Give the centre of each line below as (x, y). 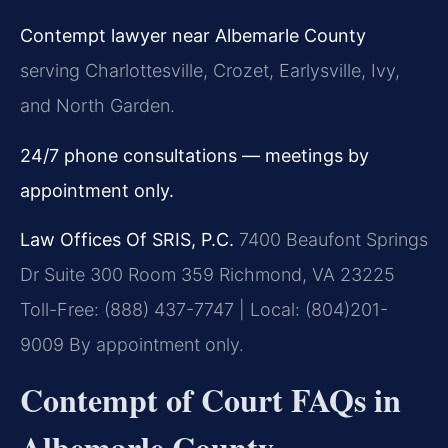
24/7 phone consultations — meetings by (194, 155)
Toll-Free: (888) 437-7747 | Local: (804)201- (204, 309)
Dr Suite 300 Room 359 (117, 274)
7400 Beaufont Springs (331, 239)
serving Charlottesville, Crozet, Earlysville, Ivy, (210, 71)
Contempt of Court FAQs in (210, 400)
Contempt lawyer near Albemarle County (193, 36)
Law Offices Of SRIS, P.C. (127, 239)
